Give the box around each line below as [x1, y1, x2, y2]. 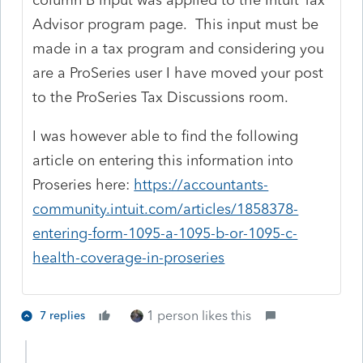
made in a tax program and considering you [32, 39, 325, 58]
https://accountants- [134, 175, 269, 194]
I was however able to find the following [32, 126, 299, 145]
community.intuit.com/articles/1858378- [32, 199, 299, 218]
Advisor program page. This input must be [32, 15, 319, 33]
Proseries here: [32, 175, 135, 194]
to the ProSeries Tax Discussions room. [32, 88, 293, 106]
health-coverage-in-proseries [32, 248, 225, 267]
